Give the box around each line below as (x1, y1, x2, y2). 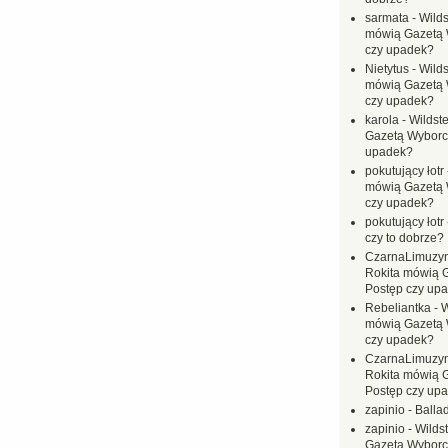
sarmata (365, 11, 409, 25)
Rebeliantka (365, 301, 431, 315)
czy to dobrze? (365, 231, 444, 245)
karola (365, 113, 399, 127)
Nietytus (365, 62, 409, 76)
